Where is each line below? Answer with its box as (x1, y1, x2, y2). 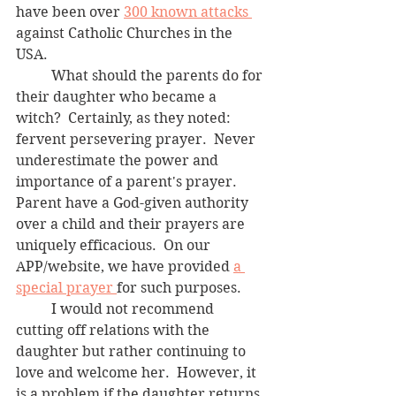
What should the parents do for (16, 66, 51, 84)
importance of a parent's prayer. (16, 172, 244, 190)
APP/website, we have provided (16, 257, 233, 275)
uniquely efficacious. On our (16, 236, 214, 254)
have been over (16, 3, 124, 20)
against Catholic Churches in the (16, 24, 236, 42)
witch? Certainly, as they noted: (16, 109, 234, 126)
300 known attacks (124, 3, 252, 20)
